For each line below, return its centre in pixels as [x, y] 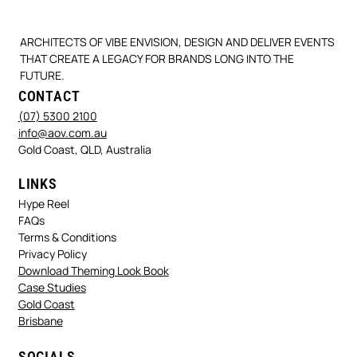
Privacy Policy [52, 333]
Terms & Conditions [67, 316]
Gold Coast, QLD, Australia [84, 229]
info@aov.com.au [62, 212]
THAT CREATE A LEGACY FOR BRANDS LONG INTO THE [157, 138]
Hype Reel [43, 283]
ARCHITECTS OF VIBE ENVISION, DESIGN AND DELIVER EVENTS [178, 121]
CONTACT [49, 176]
